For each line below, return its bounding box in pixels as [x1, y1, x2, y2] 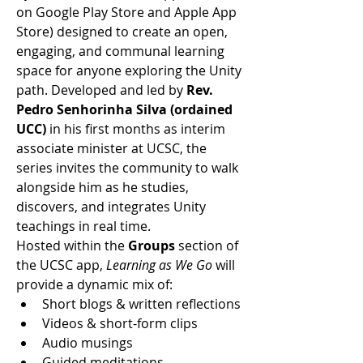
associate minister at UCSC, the [16, 139, 207, 157]
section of [175, 236, 238, 254]
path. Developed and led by [16, 80, 186, 99]
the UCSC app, [16, 255, 106, 274]
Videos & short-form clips [42, 314, 198, 332]
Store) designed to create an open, [16, 22, 228, 41]
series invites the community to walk [16, 158, 238, 177]
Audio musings [42, 333, 133, 352]
